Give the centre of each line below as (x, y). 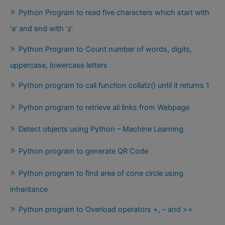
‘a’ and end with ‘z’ (41, 28)
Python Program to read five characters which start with (114, 12)
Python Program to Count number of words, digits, (105, 49)
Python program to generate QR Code (83, 151)
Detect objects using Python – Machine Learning (101, 129)
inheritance (29, 189)
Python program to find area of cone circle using (101, 173)
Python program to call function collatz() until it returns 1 (114, 86)
